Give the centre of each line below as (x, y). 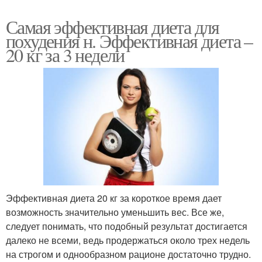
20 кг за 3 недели (65, 55)
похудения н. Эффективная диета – (129, 41)
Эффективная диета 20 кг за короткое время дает (114, 198)
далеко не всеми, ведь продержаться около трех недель (128, 240)
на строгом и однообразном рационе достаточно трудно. (128, 254)
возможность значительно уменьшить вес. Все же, (115, 212)
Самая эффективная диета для (113, 27)
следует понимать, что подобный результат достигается (127, 226)
